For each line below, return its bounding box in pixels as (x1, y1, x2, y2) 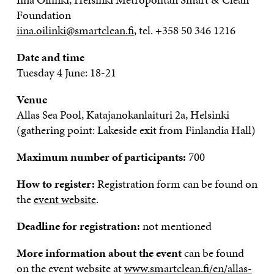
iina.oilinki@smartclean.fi (16, 21, 134, 39)
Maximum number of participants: (16, 148, 188, 165)
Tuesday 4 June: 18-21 (16, 64, 116, 81)
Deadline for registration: (16, 217, 143, 234)
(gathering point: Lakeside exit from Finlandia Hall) (16, 121, 256, 138)
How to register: (16, 175, 97, 192)
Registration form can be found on (97, 175, 257, 192)
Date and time (16, 48, 84, 65)
